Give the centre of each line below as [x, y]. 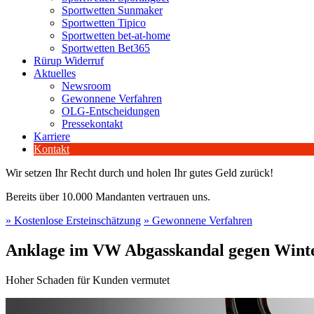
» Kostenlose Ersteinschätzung [73, 220]
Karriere [52, 136]
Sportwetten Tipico [104, 23]
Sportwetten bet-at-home [116, 35]
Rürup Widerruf [69, 61]
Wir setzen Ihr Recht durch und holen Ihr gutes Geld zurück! [139, 173]
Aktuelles [55, 73]
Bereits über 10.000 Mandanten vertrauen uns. [108, 197]
